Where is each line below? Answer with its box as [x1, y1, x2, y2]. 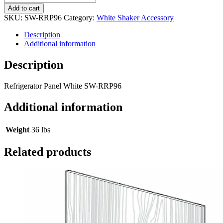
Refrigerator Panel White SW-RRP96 [4, 81, 121, 90]
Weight [5, 125, 29, 134]
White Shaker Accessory [97, 13, 174, 22]
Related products [4, 145, 91, 159]
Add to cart [8, 4, 40, 12]
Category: [64, 13, 97, 22]
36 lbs [31, 125, 50, 134]
